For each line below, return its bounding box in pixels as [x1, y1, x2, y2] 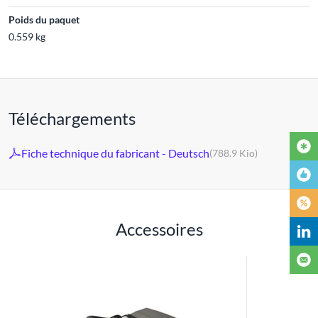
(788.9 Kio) [209, 146, 258, 159]
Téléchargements [9, 107, 136, 128]
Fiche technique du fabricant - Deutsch [21, 146, 209, 160]
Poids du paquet [9, 13, 79, 26]
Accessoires [115, 218, 203, 239]
